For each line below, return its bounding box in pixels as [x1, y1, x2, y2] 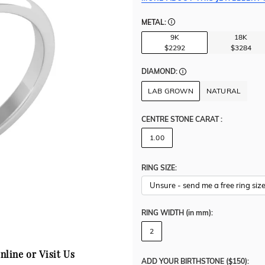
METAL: [141, 17, 168, 27]
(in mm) [186, 208, 211, 218]
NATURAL [206, 86, 241, 95]
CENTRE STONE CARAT [141, 114, 221, 124]
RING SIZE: [141, 163, 177, 172]
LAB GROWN [148, 86, 193, 95]
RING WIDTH [141, 208, 186, 218]
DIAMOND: [141, 67, 179, 76]
